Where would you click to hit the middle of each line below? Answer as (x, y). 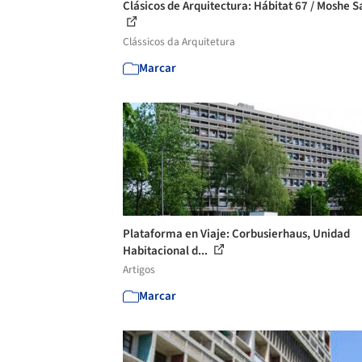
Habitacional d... (166, 251)
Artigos (139, 269)
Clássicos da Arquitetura (179, 42)
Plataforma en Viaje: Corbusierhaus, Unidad (236, 234)
